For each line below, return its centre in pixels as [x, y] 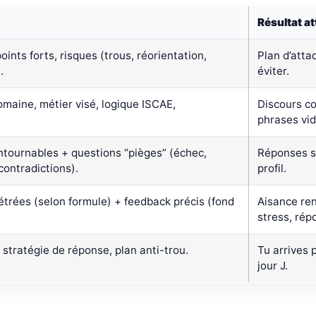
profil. [272, 169]
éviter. [273, 71]
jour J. [273, 266]
